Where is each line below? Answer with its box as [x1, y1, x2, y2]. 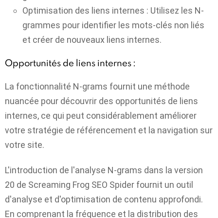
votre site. [5, 139, 44, 150]
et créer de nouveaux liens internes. [22, 34, 162, 45]
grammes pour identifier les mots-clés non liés [22, 19, 204, 30]
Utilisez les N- [148, 5, 204, 16]
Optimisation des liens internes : [22, 5, 148, 16]
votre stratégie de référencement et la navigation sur [5, 125, 213, 135]
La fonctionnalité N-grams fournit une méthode [5, 81, 190, 91]
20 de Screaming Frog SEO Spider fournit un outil [5, 180, 193, 190]
